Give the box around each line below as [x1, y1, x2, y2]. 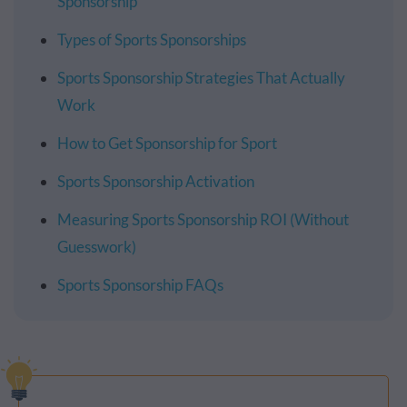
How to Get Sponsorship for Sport [57, 134, 277, 153]
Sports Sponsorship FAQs [57, 275, 223, 294]
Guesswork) [57, 237, 136, 256]
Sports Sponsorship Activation [57, 172, 254, 191]
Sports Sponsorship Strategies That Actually [57, 68, 345, 87]
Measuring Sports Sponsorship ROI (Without [57, 210, 349, 229]
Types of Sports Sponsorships [57, 30, 246, 49]
